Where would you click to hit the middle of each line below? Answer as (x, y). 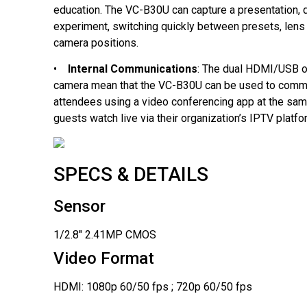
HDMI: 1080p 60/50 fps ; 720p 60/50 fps (152, 286)
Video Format (103, 258)
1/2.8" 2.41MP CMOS (105, 234)
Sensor (79, 206)
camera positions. (96, 42)
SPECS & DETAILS (131, 174)
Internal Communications (132, 69)
